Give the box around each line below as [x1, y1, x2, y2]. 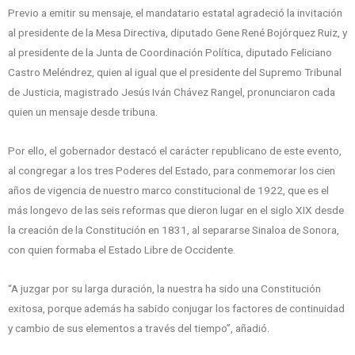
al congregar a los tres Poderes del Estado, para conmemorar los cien [8, 163, 335, 177]
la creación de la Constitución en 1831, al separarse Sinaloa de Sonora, [8, 223, 339, 236]
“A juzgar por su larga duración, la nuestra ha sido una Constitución [8, 281, 321, 295]
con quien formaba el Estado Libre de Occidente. [8, 242, 235, 256]
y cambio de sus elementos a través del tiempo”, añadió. [8, 321, 269, 334]
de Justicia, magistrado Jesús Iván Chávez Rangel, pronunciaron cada [8, 85, 335, 98]
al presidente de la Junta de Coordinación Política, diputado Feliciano [8, 45, 332, 59]
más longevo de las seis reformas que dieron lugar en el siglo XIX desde [8, 203, 344, 216]
